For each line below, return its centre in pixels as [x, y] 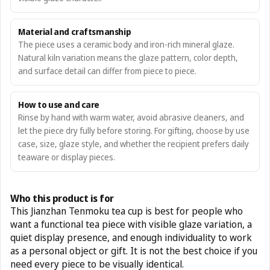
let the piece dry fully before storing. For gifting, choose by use [134, 130]
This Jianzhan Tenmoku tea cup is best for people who [127, 211]
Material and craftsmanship [75, 32]
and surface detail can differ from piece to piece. [107, 71]
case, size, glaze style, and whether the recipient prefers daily [133, 144]
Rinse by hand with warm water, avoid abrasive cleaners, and [131, 117]
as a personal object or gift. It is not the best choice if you [134, 251]
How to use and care [59, 105]
